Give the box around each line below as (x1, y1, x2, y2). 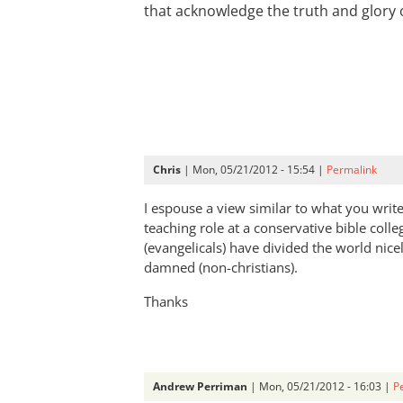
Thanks (144, 292, 188, 310)
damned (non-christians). (144, 258, 301, 276)
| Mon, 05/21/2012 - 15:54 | (181, 162, 327, 177)
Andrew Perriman (153, 379, 247, 394)
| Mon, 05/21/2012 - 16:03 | (247, 379, 393, 394)
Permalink (327, 162, 377, 177)
